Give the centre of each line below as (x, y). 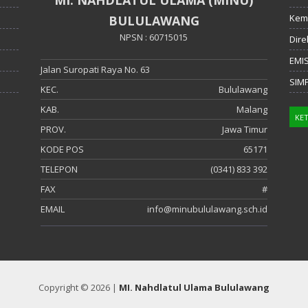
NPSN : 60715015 (154, 37)
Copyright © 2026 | (79, 287)
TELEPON (59, 169)
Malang (252, 109)
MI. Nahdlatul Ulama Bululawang (194, 287)
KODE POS (63, 149)
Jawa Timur (244, 129)
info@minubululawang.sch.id (207, 209)
